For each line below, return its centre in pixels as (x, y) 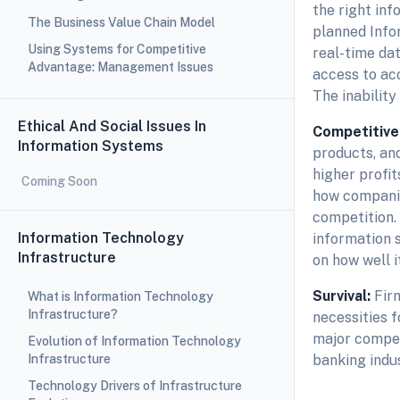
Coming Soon (59, 182)
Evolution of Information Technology (134, 341)
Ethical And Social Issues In (112, 127)
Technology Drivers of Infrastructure (134, 386)
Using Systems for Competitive (117, 50)
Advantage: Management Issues (120, 67)
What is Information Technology (120, 296)
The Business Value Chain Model (121, 22)
